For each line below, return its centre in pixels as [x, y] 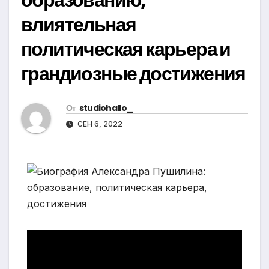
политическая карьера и [126, 49]
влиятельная [79, 25]
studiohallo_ [106, 108]
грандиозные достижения [133, 74]
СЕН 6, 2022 [99, 124]
